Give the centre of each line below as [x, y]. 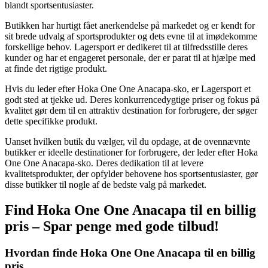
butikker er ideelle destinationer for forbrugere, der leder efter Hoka [131, 153]
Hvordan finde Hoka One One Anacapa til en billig [130, 252]
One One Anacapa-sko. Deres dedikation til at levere [104, 163]
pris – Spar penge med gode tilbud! [112, 226]
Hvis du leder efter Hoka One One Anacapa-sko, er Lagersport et [128, 89]
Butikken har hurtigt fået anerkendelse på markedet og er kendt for [130, 26]
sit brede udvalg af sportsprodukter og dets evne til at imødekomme [131, 36]
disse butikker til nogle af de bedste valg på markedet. [106, 185]
